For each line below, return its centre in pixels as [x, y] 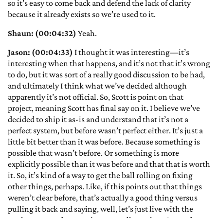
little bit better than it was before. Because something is [104, 142]
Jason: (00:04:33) [40, 52]
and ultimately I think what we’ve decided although [97, 86]
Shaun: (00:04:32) [42, 33]
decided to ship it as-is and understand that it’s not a [98, 119]
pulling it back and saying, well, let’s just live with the [100, 209]
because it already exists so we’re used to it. [82, 14]
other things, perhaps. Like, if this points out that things [105, 187]
